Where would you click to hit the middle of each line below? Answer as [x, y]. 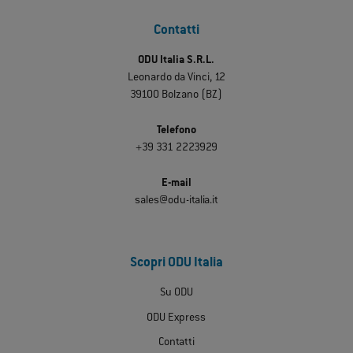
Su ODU [176, 294]
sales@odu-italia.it [176, 201]
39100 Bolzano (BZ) [176, 95]
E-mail [176, 183]
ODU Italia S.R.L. [176, 60]
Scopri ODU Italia [176, 264]
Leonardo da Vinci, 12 [176, 78]
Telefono [176, 130]
